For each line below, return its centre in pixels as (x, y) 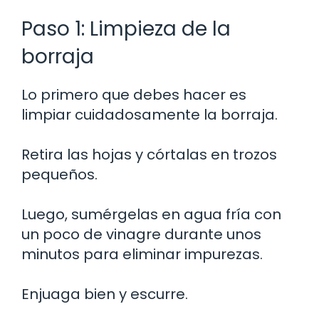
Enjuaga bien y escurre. (105, 294)
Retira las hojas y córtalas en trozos (149, 154)
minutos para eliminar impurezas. (142, 254)
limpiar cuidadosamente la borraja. (150, 114)
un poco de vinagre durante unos (141, 234)
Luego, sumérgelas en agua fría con (151, 214)
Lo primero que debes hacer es (134, 94)
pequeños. (59, 174)
